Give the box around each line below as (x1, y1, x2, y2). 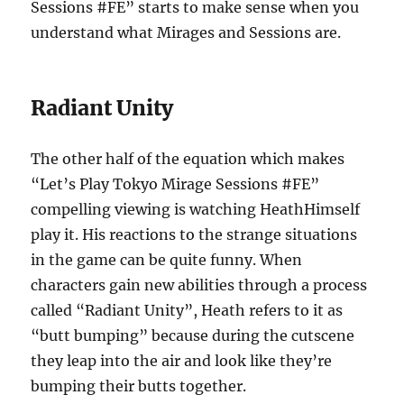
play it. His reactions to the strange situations (31, 225, 358, 243)
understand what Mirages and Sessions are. (31, 23, 342, 41)
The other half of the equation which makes (31, 149, 345, 168)
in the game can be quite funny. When (31, 250, 303, 269)
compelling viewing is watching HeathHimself (31, 199, 361, 218)
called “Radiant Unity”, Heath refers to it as (31, 300, 344, 319)
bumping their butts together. (31, 376, 247, 395)
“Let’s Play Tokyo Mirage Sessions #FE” (31, 174, 320, 193)
